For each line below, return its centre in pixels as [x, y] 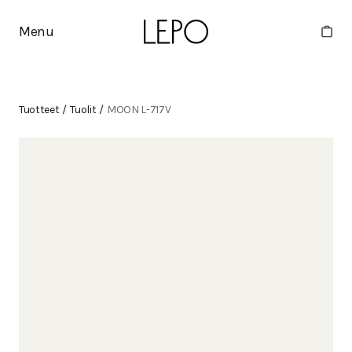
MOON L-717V [139, 110]
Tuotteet [39, 110]
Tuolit [83, 110]
